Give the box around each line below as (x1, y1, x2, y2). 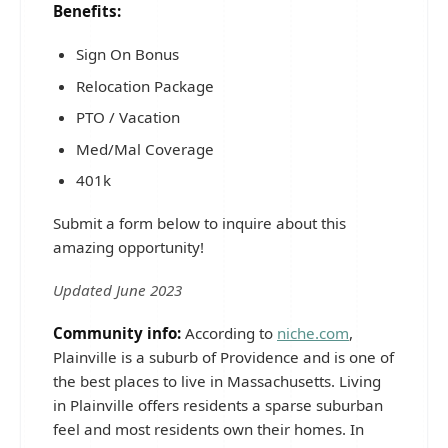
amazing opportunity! (53, 237, 204, 258)
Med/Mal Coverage (75, 138, 214, 159)
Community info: (53, 323, 181, 344)
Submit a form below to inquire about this (53, 213, 346, 234)
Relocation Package (75, 75, 214, 96)
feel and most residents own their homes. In (53, 419, 364, 440)
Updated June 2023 (53, 280, 182, 301)
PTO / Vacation (75, 107, 180, 128)
